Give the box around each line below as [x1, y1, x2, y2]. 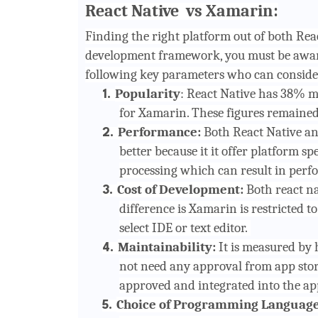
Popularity [114, 85, 180, 102]
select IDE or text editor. [119, 219, 251, 236]
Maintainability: [117, 238, 216, 255]
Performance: [117, 124, 201, 140]
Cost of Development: [116, 181, 243, 197]
